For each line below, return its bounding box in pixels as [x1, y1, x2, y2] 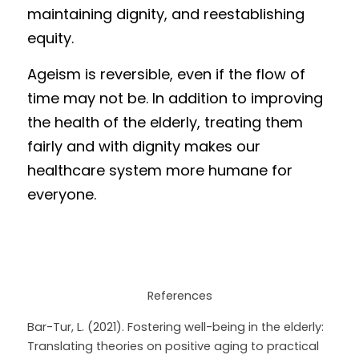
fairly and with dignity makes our [27, 136, 260, 156]
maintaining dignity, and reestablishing [27, 4, 305, 24]
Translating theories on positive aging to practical [27, 338, 319, 354]
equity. [27, 28, 74, 48]
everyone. [27, 184, 100, 204]
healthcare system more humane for [27, 160, 292, 180]
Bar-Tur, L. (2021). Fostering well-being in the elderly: [27, 319, 324, 335]
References [147, 288, 212, 304]
